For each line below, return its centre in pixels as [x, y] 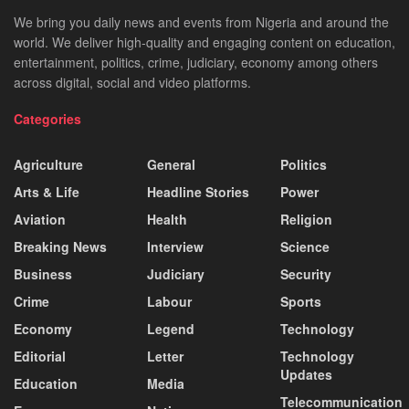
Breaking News [60, 247]
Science [305, 247]
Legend [171, 329]
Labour [169, 302]
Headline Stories [198, 192]
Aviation [40, 220]
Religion [306, 220]
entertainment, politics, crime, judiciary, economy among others [196, 63]
